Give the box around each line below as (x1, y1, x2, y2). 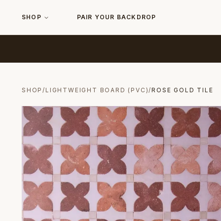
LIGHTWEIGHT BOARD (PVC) (45, 86, 149, 94)
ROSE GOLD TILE (151, 86, 214, 94)
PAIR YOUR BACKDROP (76, 13, 156, 21)
